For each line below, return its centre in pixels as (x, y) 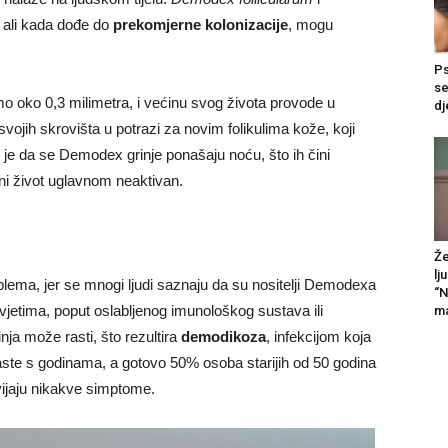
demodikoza (223, 336)
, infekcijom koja (318, 336)
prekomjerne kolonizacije (200, 24)
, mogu (310, 24)
